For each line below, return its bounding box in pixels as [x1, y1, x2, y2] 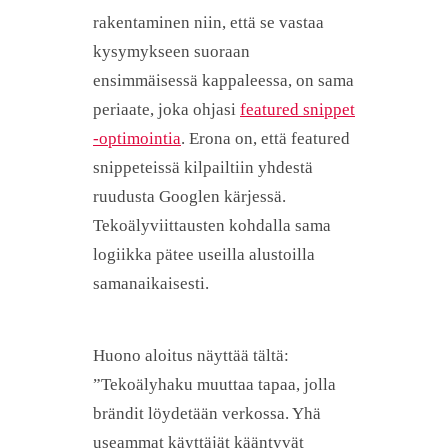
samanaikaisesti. [93, 273, 209, 293]
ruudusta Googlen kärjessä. [93, 186, 286, 206]
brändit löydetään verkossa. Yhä [93, 404, 321, 424]
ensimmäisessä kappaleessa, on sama [93, 70, 354, 90]
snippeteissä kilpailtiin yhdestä [93, 157, 313, 177]
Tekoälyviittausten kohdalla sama [93, 215, 331, 235]
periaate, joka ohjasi [93, 99, 240, 119]
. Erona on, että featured [181, 128, 350, 148]
